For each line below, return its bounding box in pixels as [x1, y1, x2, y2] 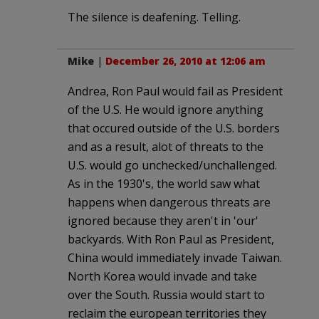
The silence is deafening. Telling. [68, 9, 241, 25]
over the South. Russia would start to [68, 286, 265, 303]
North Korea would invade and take [68, 268, 257, 284]
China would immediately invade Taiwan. [68, 249, 282, 266]
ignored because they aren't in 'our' [68, 212, 258, 229]
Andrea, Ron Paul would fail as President [68, 83, 283, 99]
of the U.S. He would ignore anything [68, 101, 263, 117]
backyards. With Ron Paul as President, [68, 231, 274, 247]
